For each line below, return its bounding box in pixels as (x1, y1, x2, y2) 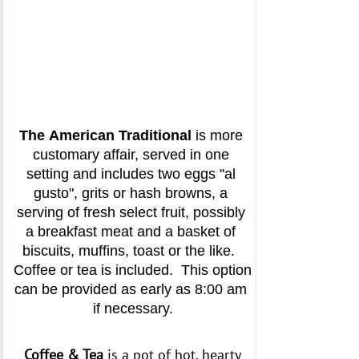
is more (191, 127, 243, 144)
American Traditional (48, 127, 192, 144)
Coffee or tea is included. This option (13, 262, 252, 279)
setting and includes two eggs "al (26, 166, 236, 183)
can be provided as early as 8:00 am (14, 281, 247, 298)
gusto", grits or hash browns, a (34, 185, 228, 202)
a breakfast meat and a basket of (26, 224, 236, 240)
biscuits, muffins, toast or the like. (22, 243, 239, 260)
